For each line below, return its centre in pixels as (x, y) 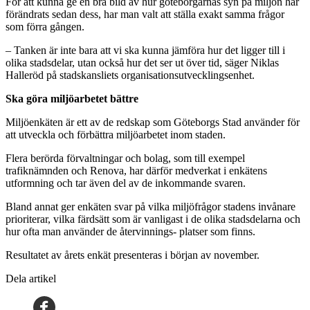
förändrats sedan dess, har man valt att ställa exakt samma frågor (145, 14)
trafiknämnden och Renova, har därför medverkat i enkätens (136, 170)
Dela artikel (31, 278)
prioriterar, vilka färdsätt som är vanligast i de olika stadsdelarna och (153, 219)
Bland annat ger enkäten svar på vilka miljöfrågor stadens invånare (151, 206)
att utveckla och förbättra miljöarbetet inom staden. (116, 134)
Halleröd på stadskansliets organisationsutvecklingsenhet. (130, 75)
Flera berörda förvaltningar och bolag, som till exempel (125, 158)
